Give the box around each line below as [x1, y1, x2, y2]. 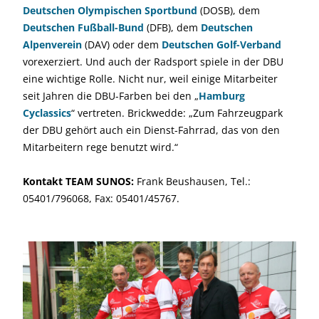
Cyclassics [23, 106, 71, 120]
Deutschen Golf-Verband [162, 38, 281, 51]
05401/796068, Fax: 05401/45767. [23, 192, 179, 205]
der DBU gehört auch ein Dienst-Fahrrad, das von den [23, 123, 280, 137]
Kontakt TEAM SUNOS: [23, 174, 134, 188]
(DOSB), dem [197, 4, 260, 17]
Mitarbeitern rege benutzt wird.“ [23, 140, 178, 154]
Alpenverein [23, 38, 82, 51]
